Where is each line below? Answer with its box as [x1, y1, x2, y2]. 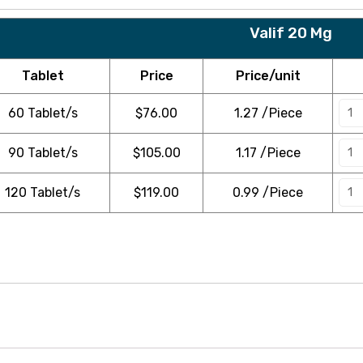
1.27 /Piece [233, 105, 302, 121]
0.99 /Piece [233, 184, 304, 200]
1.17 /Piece [235, 144, 301, 160]
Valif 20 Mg [249, 23, 332, 42]
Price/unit [235, 67, 301, 83]
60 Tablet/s [7, 105, 78, 121]
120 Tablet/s [5, 184, 81, 200]
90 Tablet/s [7, 144, 78, 160]
